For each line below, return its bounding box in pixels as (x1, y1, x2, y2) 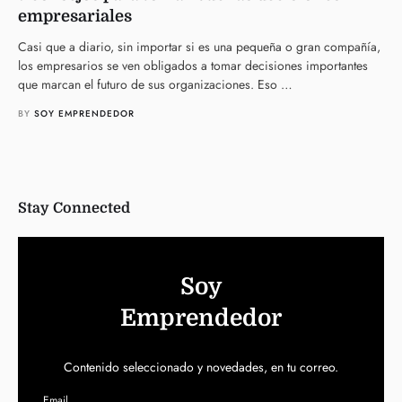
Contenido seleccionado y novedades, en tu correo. (64, 358, 338, 377)
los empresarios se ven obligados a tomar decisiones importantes (18, 57, 368, 75)
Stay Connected (18, 200, 130, 217)
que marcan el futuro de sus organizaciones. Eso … (18, 75, 293, 94)
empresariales (18, 7, 132, 26)
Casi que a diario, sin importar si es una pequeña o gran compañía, (18, 38, 380, 57)
